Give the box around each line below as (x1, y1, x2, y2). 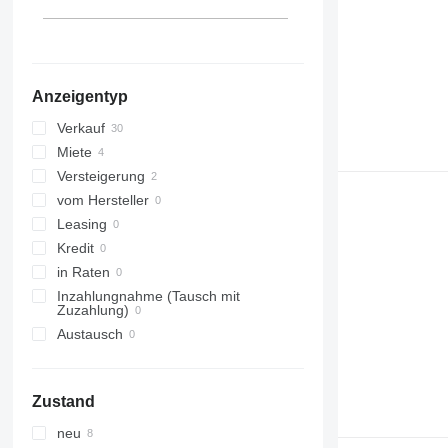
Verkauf (56, 120, 105, 137)
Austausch (56, 326, 123, 343)
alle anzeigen (79, 68, 164, 85)
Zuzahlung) (56, 302, 129, 319)
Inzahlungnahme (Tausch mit (56, 288, 240, 305)
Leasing (56, 216, 107, 233)
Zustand (31, 393, 95, 411)
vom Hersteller (56, 192, 149, 209)
